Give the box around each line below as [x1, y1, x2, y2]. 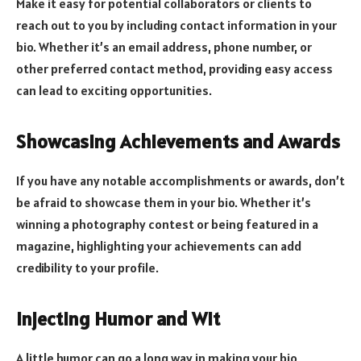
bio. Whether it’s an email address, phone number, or [16, 38, 312, 55]
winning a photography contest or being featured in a [16, 216, 318, 233]
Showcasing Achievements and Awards [16, 129, 340, 155]
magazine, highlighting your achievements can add [16, 238, 301, 255]
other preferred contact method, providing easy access [16, 60, 333, 77]
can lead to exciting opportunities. [16, 81, 212, 98]
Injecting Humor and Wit [16, 306, 220, 332]
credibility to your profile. [16, 259, 159, 276]
